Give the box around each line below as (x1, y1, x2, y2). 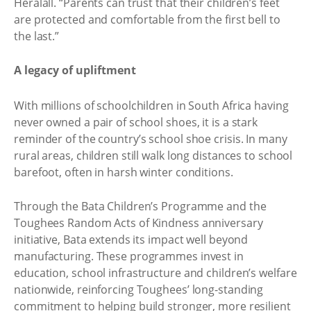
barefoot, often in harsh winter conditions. (14, 164, 233, 180)
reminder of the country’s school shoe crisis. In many (14, 131, 287, 146)
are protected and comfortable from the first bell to (14, 11, 280, 27)
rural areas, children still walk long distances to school (14, 147, 293, 163)
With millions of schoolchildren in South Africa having (14, 97, 289, 113)
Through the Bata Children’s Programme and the (14, 199, 267, 214)
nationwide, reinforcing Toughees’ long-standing (14, 282, 264, 297)
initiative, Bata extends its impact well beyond (14, 232, 249, 247)
